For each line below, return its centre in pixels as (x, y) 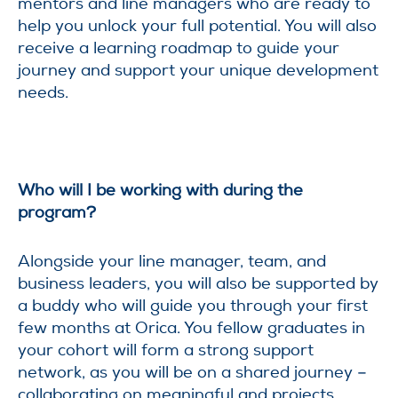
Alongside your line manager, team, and (172, 261)
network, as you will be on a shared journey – (192, 372)
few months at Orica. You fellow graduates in (191, 328)
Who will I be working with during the (160, 190)
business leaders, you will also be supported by (198, 283)
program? (57, 212)
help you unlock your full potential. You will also (197, 26)
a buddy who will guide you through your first (193, 306)
